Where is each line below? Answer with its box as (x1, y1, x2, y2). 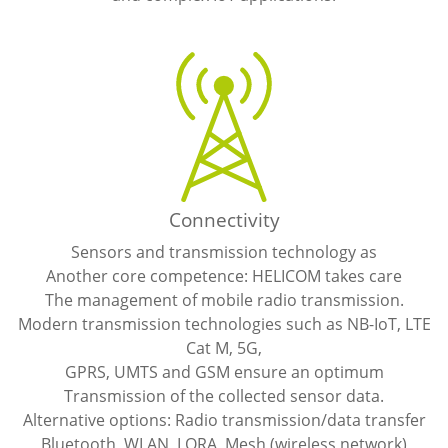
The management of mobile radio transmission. (44, 288, 404, 311)
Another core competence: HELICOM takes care (46, 264, 402, 287)
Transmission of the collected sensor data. (64, 384, 384, 407)
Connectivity (168, 205, 280, 233)
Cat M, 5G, (186, 336, 262, 359)
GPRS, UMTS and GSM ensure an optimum (64, 360, 384, 383)
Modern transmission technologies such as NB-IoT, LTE (17, 312, 431, 335)
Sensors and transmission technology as (71, 240, 377, 263)
